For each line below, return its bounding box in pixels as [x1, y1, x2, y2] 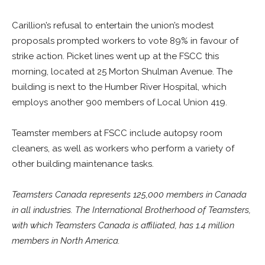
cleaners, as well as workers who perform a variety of [12, 143, 234, 154]
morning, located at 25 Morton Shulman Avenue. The [12, 66, 232, 77]
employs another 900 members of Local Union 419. [12, 97, 227, 108]
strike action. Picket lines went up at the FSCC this [12, 51, 219, 62]
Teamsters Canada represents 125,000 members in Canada [12, 189, 247, 200]
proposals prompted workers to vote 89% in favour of [12, 35, 238, 46]
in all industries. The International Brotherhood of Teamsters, [12, 205, 251, 215]
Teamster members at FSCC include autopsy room [12, 128, 222, 138]
